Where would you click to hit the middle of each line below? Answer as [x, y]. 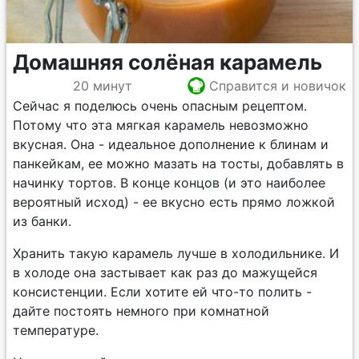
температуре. [56, 330]
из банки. [42, 221]
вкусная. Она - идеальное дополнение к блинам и [171, 144]
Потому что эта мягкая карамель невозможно [161, 125]
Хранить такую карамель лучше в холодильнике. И [176, 253]
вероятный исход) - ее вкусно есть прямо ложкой [174, 202]
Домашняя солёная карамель [167, 62]
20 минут [102, 85]
